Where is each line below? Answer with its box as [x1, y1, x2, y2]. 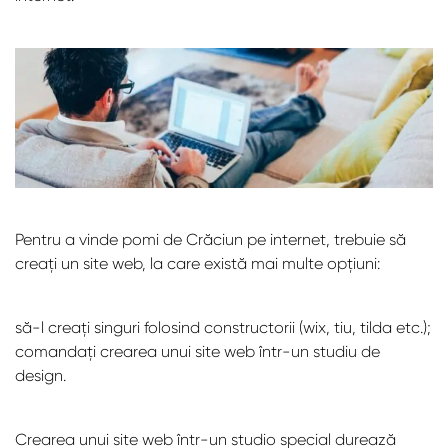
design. [15, 365, 66, 385]
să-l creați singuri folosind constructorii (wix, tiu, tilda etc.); [15, 317, 431, 337]
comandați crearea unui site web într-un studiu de [15, 341, 380, 361]
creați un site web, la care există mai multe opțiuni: [15, 253, 380, 273]
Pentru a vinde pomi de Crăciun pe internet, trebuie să [15, 229, 406, 249]
